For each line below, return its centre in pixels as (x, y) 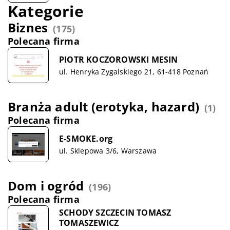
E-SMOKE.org (86, 138)
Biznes (28, 27)
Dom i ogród (46, 186)
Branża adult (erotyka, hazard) (103, 107)
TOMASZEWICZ (89, 223)
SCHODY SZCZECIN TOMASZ (115, 212)
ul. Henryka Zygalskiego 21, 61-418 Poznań (134, 71)
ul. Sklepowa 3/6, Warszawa (108, 150)
